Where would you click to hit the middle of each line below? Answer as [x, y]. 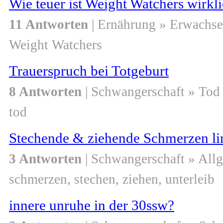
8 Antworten [45, 92]
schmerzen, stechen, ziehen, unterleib [112, 179]
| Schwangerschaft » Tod [151, 92]
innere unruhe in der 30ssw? [92, 205]
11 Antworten [49, 25]
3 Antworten [45, 159]
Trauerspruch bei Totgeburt [89, 71]
